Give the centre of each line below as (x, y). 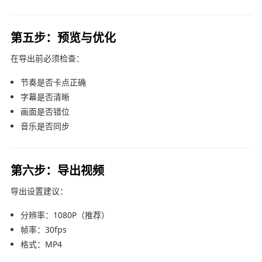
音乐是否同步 (45, 126)
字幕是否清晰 (45, 96)
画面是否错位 (45, 111)
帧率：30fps (43, 229)
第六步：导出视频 (57, 170)
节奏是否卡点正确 (53, 82)
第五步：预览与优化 (63, 37)
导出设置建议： (39, 191)
